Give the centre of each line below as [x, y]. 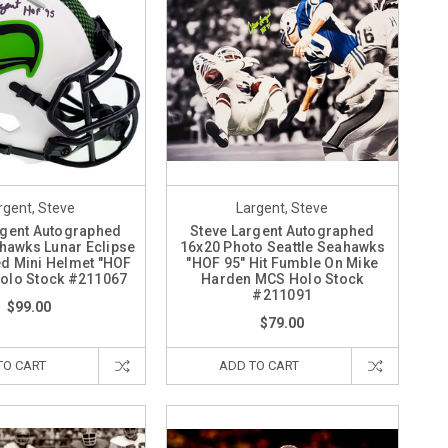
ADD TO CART [258, 365]
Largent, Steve [282, 207]
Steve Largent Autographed [282, 230]
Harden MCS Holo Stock [282, 278]
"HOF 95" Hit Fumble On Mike [282, 262]
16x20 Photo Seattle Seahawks [282, 246]
